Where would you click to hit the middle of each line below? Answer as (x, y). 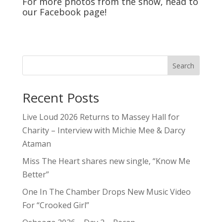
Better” (35, 174)
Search (184, 65)
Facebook (60, 12)
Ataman (36, 143)
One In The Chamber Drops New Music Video (106, 192)
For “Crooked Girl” (55, 205)
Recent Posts (60, 97)
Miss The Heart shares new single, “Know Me (106, 161)
